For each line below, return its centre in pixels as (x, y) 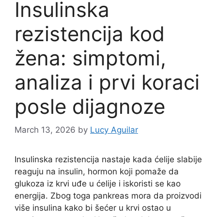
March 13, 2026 (45, 130)
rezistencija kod (90, 33)
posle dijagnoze (90, 106)
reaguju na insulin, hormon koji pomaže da (97, 172)
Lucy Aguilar (114, 130)
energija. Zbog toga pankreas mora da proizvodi (108, 196)
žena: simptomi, (90, 58)
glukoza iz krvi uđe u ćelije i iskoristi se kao (98, 184)
